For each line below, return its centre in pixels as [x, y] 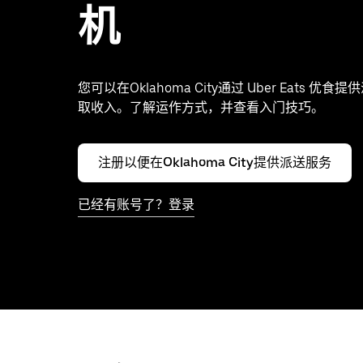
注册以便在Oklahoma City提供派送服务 [215, 162]
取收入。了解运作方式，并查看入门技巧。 [201, 107]
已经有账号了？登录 [136, 205]
